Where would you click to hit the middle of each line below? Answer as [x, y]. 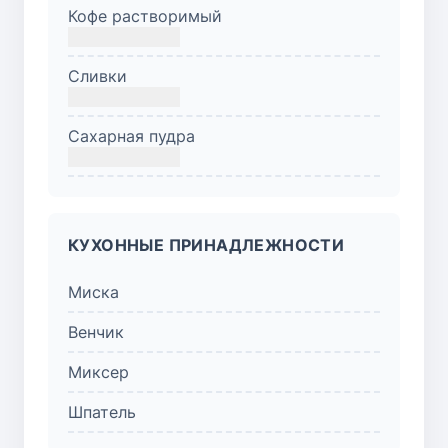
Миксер [98, 371]
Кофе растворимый [145, 15]
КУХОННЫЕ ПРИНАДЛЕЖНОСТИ [206, 244]
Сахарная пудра [131, 135]
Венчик [96, 331]
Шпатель [102, 411]
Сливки [97, 75]
